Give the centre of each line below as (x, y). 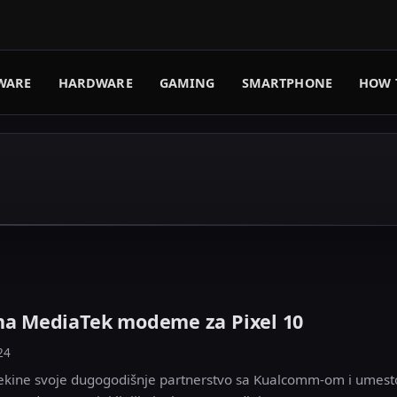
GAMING (187, 82)
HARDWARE (95, 82)
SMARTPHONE (287, 82)
